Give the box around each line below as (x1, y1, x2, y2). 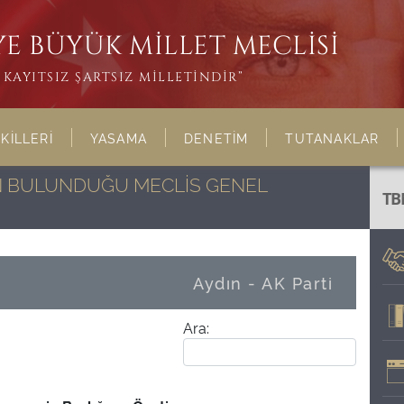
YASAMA (89, 129, 148, 146)
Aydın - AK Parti (193, 271, 333, 293)
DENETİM (184, 129, 249, 146)
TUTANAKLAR (285, 129, 380, 146)
